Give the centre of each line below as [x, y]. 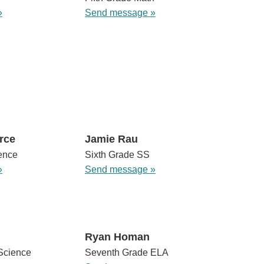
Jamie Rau [111, 139]
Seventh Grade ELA [126, 253]
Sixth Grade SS [117, 155]
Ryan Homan [117, 237]
